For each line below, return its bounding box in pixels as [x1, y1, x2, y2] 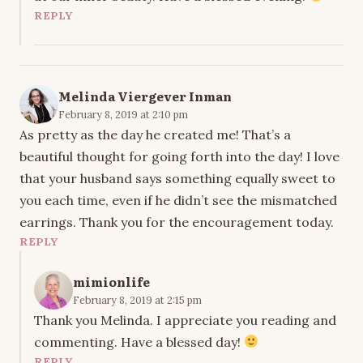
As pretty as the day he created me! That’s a [19, 126, 291, 143]
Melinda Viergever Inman [58, 86, 232, 105]
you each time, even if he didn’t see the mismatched [19, 191, 337, 208]
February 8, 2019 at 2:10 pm [58, 107, 188, 121]
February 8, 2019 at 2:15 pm [73, 293, 202, 306]
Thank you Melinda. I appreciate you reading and [34, 311, 336, 328]
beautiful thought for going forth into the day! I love [19, 147, 340, 164]
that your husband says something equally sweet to [19, 169, 335, 186]
